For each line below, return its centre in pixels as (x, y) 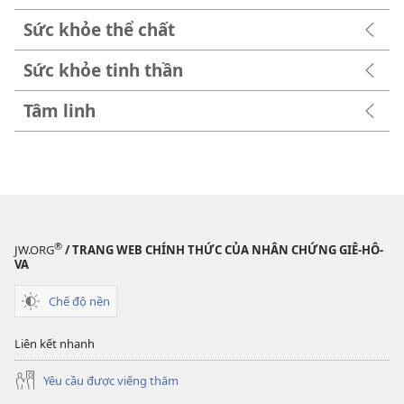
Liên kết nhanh (55, 344)
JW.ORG (34, 250)
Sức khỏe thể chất (99, 29)
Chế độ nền (79, 301)
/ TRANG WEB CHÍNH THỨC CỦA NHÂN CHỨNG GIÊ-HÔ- (223, 250)
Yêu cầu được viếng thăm (111, 380)
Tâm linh (60, 110)
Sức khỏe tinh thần (103, 69)
